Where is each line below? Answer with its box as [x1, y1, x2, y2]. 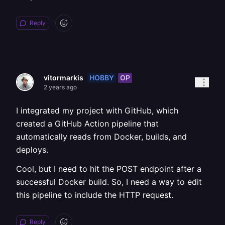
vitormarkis [44, 73, 83, 82]
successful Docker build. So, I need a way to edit [16, 177, 202, 187]
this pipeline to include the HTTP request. [16, 190, 173, 200]
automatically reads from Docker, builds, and [16, 132, 187, 142]
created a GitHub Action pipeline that [16, 119, 159, 129]
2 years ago [44, 83, 77, 91]
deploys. [16, 145, 48, 155]
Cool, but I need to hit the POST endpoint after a [16, 164, 201, 174]
